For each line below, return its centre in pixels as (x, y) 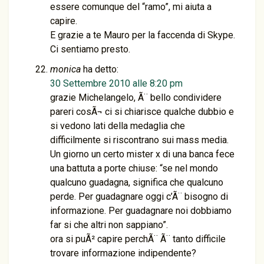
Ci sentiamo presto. (90, 49)
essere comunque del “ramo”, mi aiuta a (131, 7)
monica (65, 69)
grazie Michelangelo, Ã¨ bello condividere (136, 98)
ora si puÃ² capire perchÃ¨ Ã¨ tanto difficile (138, 239)
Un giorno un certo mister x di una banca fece (142, 154)
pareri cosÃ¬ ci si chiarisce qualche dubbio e (142, 112)
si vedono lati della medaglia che (118, 126)
